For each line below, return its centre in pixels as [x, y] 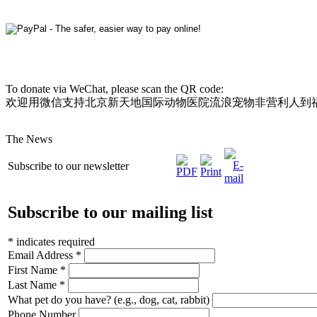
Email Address [42, 255]
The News [29, 139]
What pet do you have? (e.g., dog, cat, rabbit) [110, 300]
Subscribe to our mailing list [110, 212]
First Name [34, 270]
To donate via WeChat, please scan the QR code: [115, 88]
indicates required [54, 242]
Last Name [34, 285]
